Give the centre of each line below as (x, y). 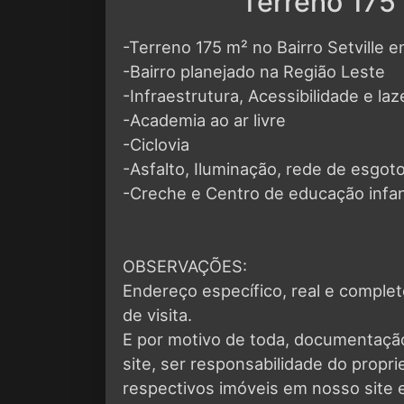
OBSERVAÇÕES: (185, 266)
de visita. (157, 314)
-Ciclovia (156, 144)
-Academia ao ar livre (204, 119)
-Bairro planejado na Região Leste (254, 71)
